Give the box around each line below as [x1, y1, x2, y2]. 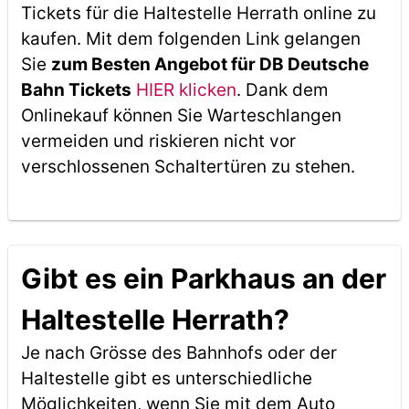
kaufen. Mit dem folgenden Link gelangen [20, 28, 361, 49]
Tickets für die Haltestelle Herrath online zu [20, 3, 376, 24]
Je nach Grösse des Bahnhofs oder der [20, 342, 337, 363]
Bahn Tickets [20, 79, 131, 100]
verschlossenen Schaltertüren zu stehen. [20, 156, 355, 177]
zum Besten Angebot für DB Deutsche [50, 54, 369, 75]
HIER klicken [135, 79, 236, 100]
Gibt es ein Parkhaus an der [20, 262, 386, 295]
